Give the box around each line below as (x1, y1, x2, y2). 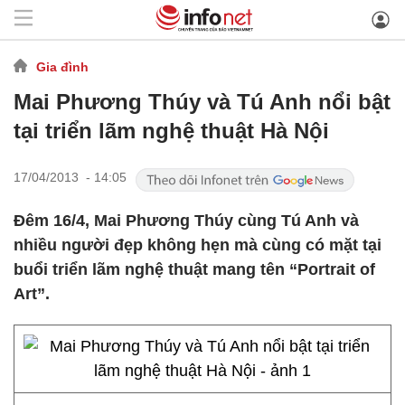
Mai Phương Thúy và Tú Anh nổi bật (14, 89, 391, 114)
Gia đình (36, 59, 89, 74)
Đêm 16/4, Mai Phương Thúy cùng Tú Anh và (14, 212, 359, 230)
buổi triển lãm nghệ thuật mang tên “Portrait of (14, 260, 375, 278)
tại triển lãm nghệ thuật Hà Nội (14, 118, 329, 143)
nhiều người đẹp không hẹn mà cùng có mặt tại (14, 236, 381, 254)
